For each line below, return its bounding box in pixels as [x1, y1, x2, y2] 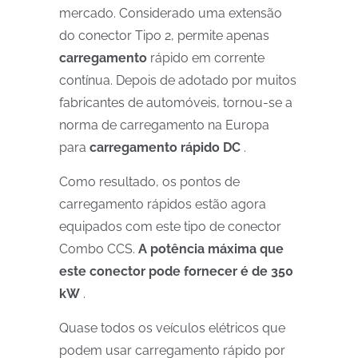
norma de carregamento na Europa [59, 117, 269, 133]
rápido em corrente [147, 50, 265, 66]
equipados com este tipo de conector [59, 219, 281, 234]
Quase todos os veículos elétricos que [59, 320, 285, 336]
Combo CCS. [59, 241, 138, 257]
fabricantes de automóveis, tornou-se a [59, 95, 292, 110]
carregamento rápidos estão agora [59, 197, 266, 212]
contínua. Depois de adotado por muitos [59, 73, 296, 88]
